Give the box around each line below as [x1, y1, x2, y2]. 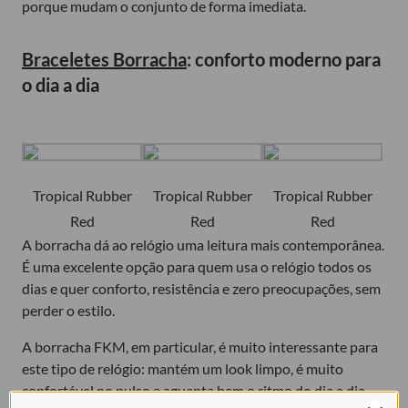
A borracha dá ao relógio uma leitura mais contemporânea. [22, 235, 384, 253]
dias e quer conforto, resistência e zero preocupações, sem [22, 279, 381, 297]
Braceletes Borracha [22, 47, 187, 70]
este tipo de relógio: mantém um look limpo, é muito [22, 359, 343, 377]
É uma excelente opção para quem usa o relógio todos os [22, 257, 372, 275]
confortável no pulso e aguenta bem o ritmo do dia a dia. [22, 381, 368, 399]
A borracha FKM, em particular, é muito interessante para [22, 337, 378, 355]
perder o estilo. [22, 301, 115, 319]
